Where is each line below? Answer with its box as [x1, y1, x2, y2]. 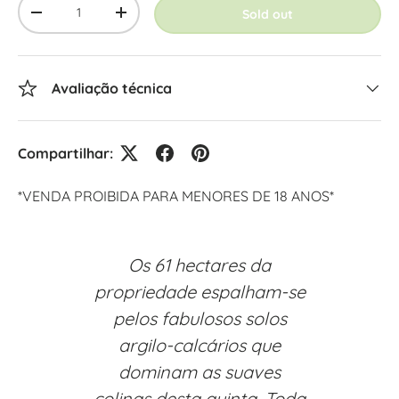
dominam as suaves [118, 360, 281, 383]
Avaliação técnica [52, 79, 172, 97]
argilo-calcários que [118, 333, 281, 356]
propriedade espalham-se [94, 280, 305, 303]
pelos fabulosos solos [112, 306, 287, 330]
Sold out [242, 6, 294, 22]
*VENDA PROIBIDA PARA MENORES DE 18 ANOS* [18, 187, 334, 205]
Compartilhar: [18, 144, 113, 162]
